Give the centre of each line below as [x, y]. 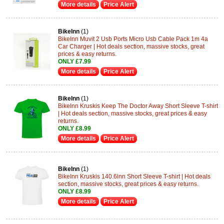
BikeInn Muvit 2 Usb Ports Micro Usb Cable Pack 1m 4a [133, 39]
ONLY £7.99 [74, 61]
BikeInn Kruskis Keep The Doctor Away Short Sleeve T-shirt [138, 106]
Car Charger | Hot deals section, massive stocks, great [131, 46]
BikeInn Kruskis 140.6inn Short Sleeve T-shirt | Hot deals [134, 176]
